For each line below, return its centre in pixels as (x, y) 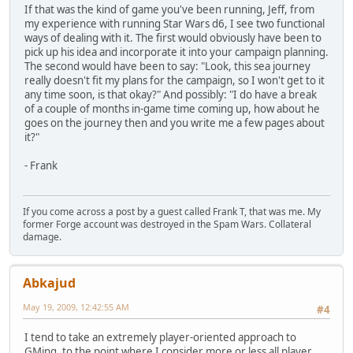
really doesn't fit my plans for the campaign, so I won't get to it (175, 81)
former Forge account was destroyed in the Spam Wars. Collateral (167, 225)
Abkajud (49, 283)
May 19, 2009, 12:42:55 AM (76, 307)
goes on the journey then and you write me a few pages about (175, 123)
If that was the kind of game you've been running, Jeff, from (169, 10)
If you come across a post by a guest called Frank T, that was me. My (172, 212)
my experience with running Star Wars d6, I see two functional (175, 24)
